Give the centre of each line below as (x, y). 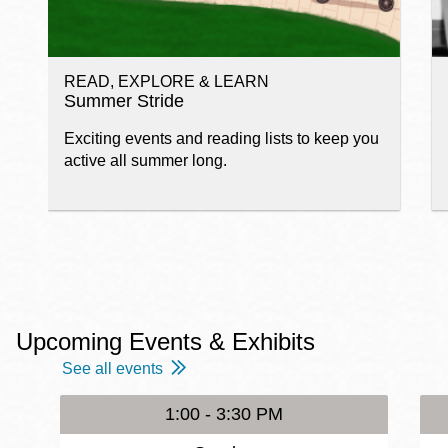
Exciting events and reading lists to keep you (221, 139)
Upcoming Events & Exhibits (165, 342)
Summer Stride (124, 101)
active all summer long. (145, 161)
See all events (112, 369)
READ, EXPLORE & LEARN (166, 82)
